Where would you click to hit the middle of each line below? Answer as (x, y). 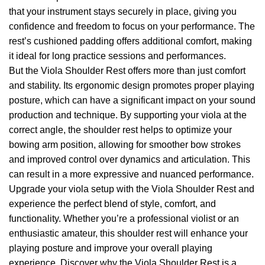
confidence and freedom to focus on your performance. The (132, 27)
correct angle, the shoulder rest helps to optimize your (120, 130)
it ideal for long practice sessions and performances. (117, 56)
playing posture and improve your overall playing (111, 248)
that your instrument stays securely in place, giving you (123, 12)
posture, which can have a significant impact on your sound (132, 101)
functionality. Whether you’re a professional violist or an (124, 219)
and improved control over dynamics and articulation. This (130, 160)
